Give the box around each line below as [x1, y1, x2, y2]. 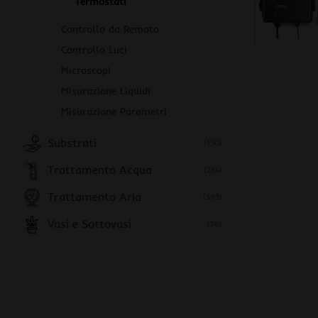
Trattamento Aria [48, 190, 141, 204]
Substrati [48, 136, 97, 150]
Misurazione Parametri [61, 105, 167, 119]
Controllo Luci [61, 43, 127, 57]
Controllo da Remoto [61, 23, 159, 36]
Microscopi [61, 64, 111, 77]
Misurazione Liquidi [61, 84, 150, 98]
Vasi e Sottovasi [48, 216, 131, 231]
